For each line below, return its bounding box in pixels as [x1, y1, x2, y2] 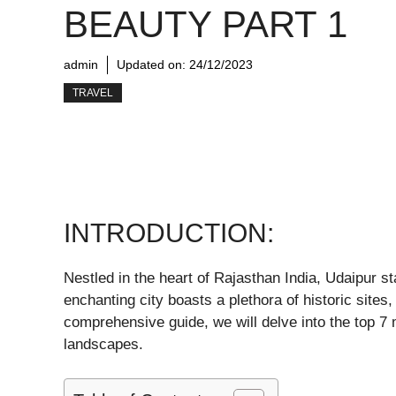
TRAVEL [72, 87, 113, 99]
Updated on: [117, 57, 189, 72]
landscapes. [64, 336, 143, 353]
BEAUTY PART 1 [64, 4, 347, 45]
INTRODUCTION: [64, 218, 274, 247]
